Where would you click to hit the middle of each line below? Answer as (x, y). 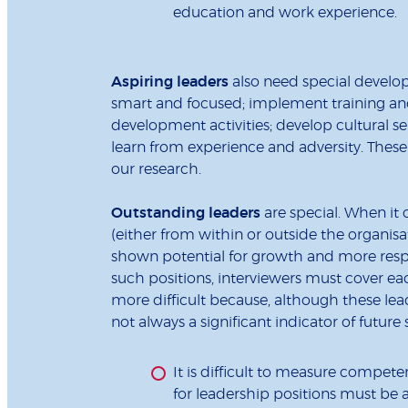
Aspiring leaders (170, 82)
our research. (156, 169)
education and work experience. (285, 12)
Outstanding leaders (186, 213)
